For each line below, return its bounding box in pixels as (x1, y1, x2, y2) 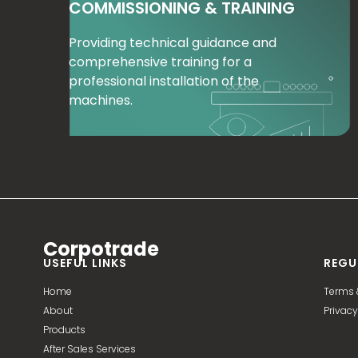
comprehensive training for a (69, 53, 252, 72)
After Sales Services (43, 341, 136, 356)
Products (43, 322, 86, 336)
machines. (69, 91, 133, 110)
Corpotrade (43, 235, 159, 262)
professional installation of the (69, 72, 259, 91)
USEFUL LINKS (43, 254, 127, 271)
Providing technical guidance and (69, 34, 276, 53)
